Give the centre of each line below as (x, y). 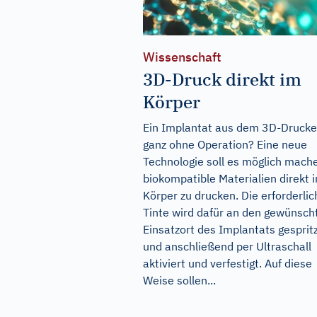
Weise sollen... (179, 281)
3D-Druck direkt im (222, 80)
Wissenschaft (182, 57)
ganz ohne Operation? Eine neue (225, 145)
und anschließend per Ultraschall (227, 247)
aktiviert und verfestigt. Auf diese (227, 264)
